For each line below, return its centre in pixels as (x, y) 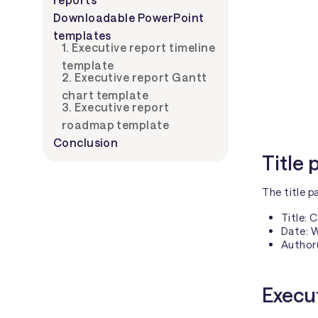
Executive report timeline (144, 47)
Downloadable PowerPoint (128, 17)
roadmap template (115, 124)
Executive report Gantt (141, 77)
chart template (105, 94)
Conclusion (86, 142)
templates (82, 35)
